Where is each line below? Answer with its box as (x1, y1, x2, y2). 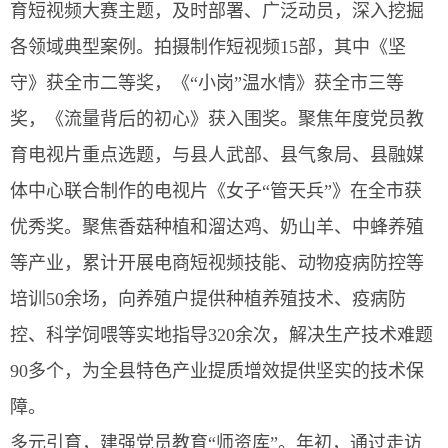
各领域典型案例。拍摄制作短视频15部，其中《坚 (10, 37, 406, 57)
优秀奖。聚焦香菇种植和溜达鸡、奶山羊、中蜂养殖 (10, 217, 424, 237)
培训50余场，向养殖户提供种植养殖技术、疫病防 (10, 289, 406, 309)
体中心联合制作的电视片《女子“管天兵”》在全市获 (10, 181, 422, 201)
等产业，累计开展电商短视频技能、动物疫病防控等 (10, 253, 424, 273)
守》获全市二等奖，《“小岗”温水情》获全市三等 (10, 73, 404, 93)
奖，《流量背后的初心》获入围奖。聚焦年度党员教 (10, 109, 424, 129)
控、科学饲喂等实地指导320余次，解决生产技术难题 (10, 325, 433, 345)
